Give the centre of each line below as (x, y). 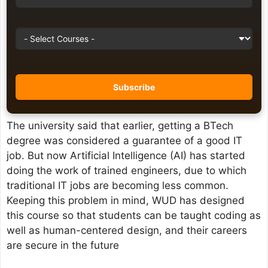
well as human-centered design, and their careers (127, 230)
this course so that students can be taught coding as (134, 215)
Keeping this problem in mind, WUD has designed (126, 200)
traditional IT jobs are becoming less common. (118, 185)
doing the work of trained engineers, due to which (127, 170)
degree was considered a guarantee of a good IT (124, 140)
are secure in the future (63, 245)
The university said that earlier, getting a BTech (120, 125)
